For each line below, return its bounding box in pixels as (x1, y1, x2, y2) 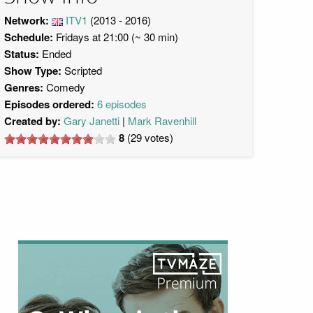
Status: (4, 46, 39, 61)
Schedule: (4, 29, 53, 45)
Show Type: (4, 63, 64, 78)
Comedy (46, 80, 85, 94)
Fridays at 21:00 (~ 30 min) (53, 29, 178, 44)
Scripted (64, 63, 102, 78)
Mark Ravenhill (128, 113, 196, 128)
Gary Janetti (64, 113, 119, 128)
